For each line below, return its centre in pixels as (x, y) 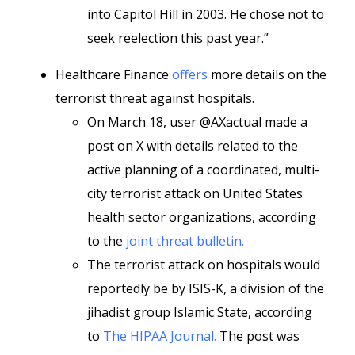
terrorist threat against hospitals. (155, 98)
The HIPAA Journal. (160, 336)
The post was (258, 336)
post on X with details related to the (193, 146)
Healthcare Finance (114, 74)
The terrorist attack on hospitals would (204, 265)
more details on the (267, 74)
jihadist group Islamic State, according (200, 312)
